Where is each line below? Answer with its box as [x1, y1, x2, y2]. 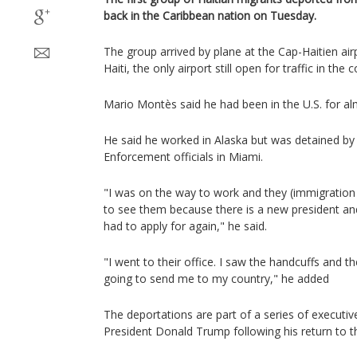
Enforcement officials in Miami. [104, 149, 263, 164]
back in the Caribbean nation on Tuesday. [104, 8, 316, 23]
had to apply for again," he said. [104, 218, 267, 233]
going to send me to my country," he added [104, 271, 329, 286]
